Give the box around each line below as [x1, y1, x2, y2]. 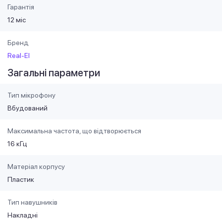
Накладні [7, 211, 38, 219]
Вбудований [7, 104, 48, 112]
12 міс [7, 15, 26, 24]
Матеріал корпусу [7, 162, 65, 170]
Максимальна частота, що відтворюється [7, 126, 141, 135]
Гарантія [7, 2, 34, 11]
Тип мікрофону [7, 91, 55, 99]
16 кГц [7, 139, 27, 148]
